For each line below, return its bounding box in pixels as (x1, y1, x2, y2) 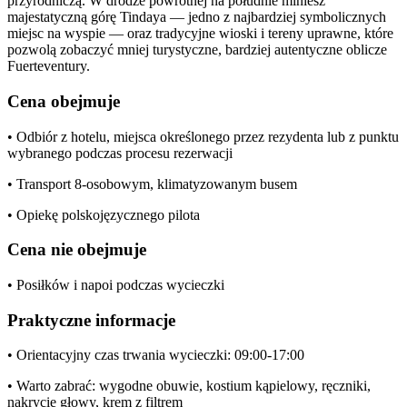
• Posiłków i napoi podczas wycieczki (7, 277, 224, 293)
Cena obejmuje (7, 91, 120, 111)
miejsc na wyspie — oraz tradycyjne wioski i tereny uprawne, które (7, 25, 393, 42)
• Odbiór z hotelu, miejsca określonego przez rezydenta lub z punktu (7, 128, 399, 144)
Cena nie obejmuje (7, 240, 146, 260)
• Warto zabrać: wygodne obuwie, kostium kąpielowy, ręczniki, (7, 378, 371, 394)
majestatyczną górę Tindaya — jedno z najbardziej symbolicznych (7, 9, 386, 25)
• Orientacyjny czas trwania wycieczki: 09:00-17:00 (7, 347, 304, 363)
